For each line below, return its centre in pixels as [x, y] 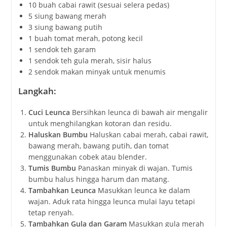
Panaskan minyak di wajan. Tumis [134, 168]
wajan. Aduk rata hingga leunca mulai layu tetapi [111, 202]
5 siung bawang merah [67, 16]
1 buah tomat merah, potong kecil [85, 39]
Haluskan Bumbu [58, 135]
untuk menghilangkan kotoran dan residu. [100, 124]
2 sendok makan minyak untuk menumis [97, 72]
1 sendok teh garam [62, 50]
